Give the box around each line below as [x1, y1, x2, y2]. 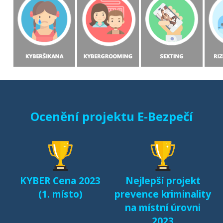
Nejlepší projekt [125, 174, 201, 188]
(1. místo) [38, 187, 83, 201]
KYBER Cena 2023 [20, 174, 101, 188]
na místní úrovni [125, 201, 201, 215]
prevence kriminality [114, 187, 211, 201]
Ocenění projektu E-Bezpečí [30, 108, 193, 124]
